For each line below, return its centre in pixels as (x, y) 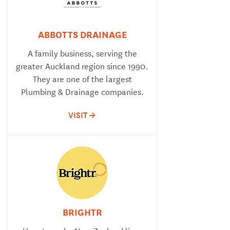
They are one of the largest (82, 78)
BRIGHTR (82, 212)
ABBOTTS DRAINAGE (82, 34)
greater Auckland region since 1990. (82, 65)
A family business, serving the (82, 53)
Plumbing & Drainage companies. (82, 91)
